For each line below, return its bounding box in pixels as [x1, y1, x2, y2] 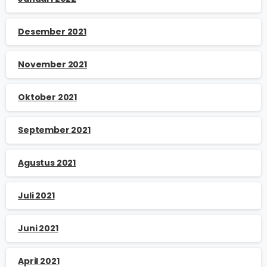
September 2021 [18, 123, 91, 136]
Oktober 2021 [18, 91, 77, 103]
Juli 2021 [18, 189, 55, 201]
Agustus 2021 [18, 156, 76, 169]
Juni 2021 [18, 222, 58, 234]
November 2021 [18, 58, 87, 70]
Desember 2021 [18, 25, 86, 38]
